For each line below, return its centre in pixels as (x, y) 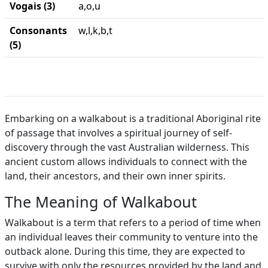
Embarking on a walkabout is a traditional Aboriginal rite (133, 118)
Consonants (38, 31)
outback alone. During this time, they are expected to (125, 251)
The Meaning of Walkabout (101, 202)
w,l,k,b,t (95, 31)
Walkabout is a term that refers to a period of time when (133, 223)
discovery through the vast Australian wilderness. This (127, 147)
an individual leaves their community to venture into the (131, 237)
